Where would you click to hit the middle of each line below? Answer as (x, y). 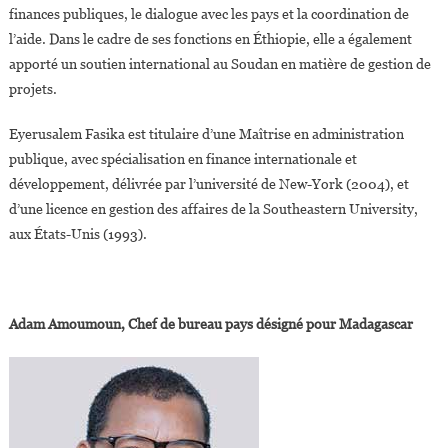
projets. (32, 89)
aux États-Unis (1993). (77, 234)
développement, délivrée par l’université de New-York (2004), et (208, 184)
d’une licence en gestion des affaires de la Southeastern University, (213, 209)
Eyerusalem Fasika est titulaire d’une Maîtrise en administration (206, 134)
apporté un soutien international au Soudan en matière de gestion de (219, 64)
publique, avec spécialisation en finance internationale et (182, 159)
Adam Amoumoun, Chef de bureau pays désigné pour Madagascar (210, 324)
